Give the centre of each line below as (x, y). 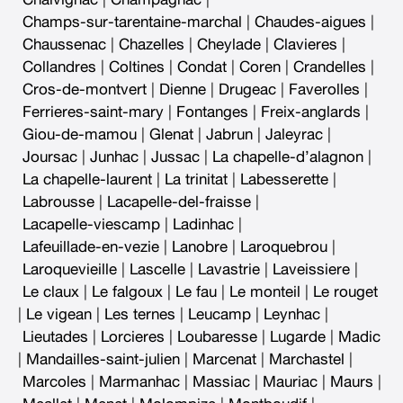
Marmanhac (139, 382)
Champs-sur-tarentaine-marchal (132, 22)
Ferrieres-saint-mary (93, 112)
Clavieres (305, 45)
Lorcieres (133, 337)
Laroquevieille (70, 270)
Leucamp (219, 315)
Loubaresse (217, 337)
